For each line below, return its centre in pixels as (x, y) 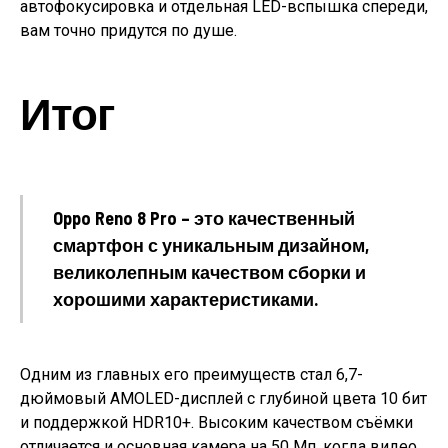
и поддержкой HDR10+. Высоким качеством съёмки (216, 422)
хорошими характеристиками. (185, 298)
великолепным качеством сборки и (209, 271)
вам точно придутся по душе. (128, 30)
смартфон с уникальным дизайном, (211, 244)
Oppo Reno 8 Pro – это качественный (204, 217)
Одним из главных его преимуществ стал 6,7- (191, 374)
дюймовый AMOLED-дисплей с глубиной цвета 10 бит (223, 398)
